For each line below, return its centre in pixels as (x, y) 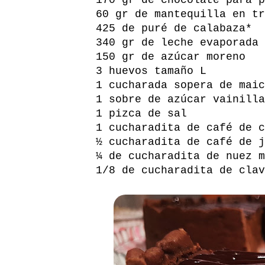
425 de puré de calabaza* (174, 28)
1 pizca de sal (141, 113)
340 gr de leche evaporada (177, 42)
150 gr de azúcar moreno (171, 56)
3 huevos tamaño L (151, 71)
